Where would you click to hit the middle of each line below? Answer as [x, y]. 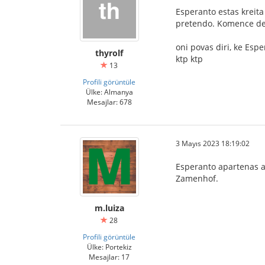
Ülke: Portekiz [109, 247]
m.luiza [109, 208]
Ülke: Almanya [109, 92]
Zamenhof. [197, 178]
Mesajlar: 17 [109, 257]
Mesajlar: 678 [109, 102]
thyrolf [109, 53]
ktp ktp [189, 59]
